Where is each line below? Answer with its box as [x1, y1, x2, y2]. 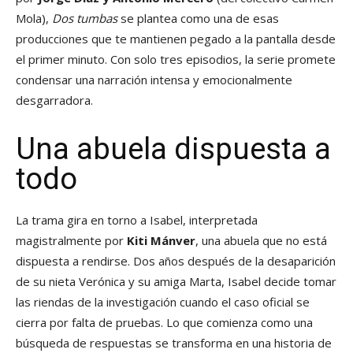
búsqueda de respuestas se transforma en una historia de [16, 335, 332, 351]
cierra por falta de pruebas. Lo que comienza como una [16, 314, 313, 331]
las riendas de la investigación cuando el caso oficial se [16, 294, 310, 310]
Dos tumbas [52, 10, 117, 27]
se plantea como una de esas [117, 10, 279, 27]
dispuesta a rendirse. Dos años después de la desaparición [16, 253, 336, 269]
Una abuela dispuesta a [16, 132, 331, 167]
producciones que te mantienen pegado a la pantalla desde [16, 31, 336, 47]
